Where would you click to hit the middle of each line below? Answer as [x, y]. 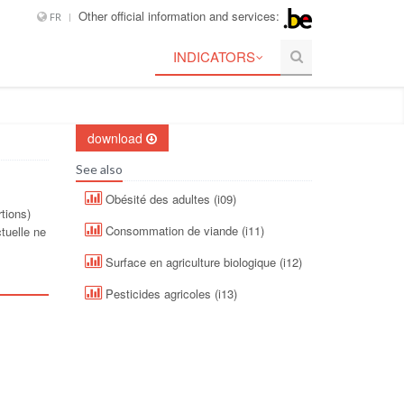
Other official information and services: [181, 16]
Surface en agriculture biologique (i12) [202, 262]
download [116, 138]
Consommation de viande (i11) [183, 230]
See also [99, 169]
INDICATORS [215, 56]
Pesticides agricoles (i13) [169, 293]
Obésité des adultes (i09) [169, 198]
